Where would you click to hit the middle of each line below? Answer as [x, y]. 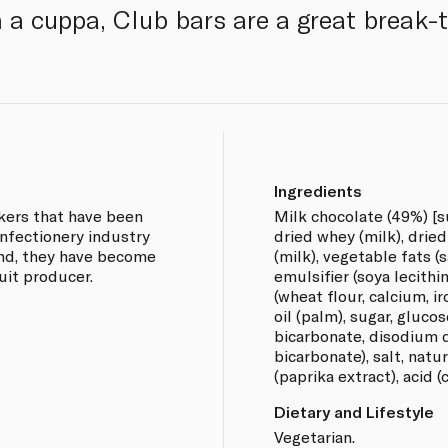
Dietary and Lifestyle [353, 411]
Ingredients [317, 190]
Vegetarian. [314, 436]
